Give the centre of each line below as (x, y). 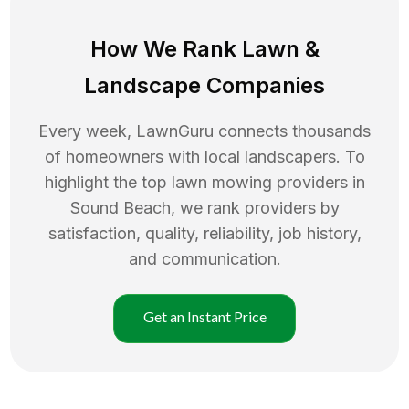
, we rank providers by (255, 207)
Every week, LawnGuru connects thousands (204, 131)
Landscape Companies (204, 85)
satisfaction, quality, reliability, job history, (204, 233)
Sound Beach (120, 207)
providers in (320, 182)
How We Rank (166, 48)
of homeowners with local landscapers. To (204, 156)
